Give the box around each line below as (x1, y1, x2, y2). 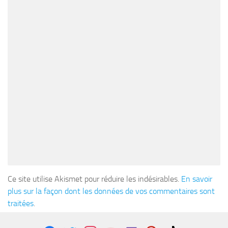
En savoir (181, 174, 212, 184)
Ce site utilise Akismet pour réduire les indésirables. (8, 174, 181, 184)
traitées (8, 198, 34, 208)
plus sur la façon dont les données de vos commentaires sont (8, 186, 215, 196)
